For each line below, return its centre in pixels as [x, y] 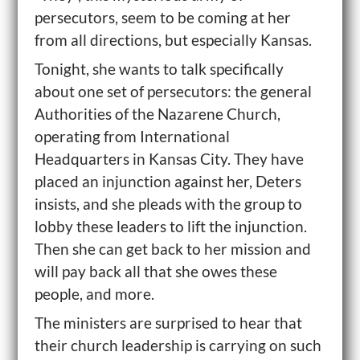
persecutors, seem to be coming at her [162, 17]
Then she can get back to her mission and [172, 249]
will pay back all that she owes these [155, 271]
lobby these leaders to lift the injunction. [170, 226]
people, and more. [94, 294]
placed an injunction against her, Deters [168, 181]
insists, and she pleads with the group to [168, 204]
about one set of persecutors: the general [173, 91]
